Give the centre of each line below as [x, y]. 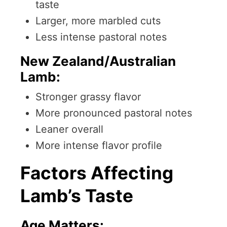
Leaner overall [69, 129]
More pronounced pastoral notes [114, 113]
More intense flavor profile [99, 146]
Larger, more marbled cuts [98, 21]
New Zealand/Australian [98, 61]
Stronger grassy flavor [88, 97]
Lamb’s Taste [77, 196]
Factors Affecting [97, 173]
